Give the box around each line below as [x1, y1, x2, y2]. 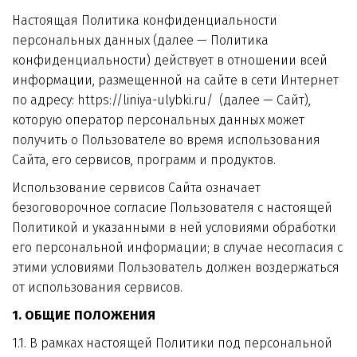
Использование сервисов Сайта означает [11, 180, 261, 195]
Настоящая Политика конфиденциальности [11, 13, 277, 28]
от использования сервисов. [12, 280, 182, 295]
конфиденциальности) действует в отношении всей [12, 53, 328, 68]
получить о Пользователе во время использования [12, 132, 320, 147]
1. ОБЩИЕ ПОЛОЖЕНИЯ [11, 308, 155, 323]
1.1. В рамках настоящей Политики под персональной [11, 335, 332, 351]
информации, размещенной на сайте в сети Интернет [12, 73, 339, 88]
